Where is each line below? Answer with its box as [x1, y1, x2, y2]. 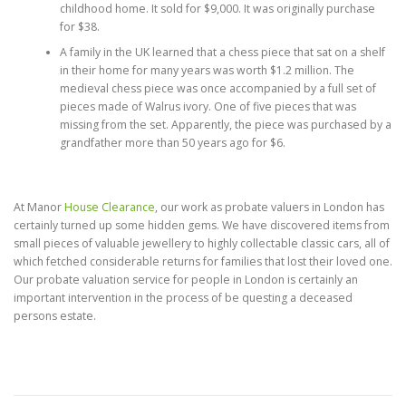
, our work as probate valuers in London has [155, 199, 384, 216]
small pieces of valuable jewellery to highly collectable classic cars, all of [14, 236, 390, 252]
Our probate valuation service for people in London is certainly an [14, 272, 358, 288]
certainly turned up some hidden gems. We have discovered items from [14, 217, 390, 234]
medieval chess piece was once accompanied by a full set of [59, 80, 376, 96]
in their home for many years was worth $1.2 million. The [59, 62, 354, 78]
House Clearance [64, 199, 155, 216]
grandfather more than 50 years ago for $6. [59, 134, 285, 150]
